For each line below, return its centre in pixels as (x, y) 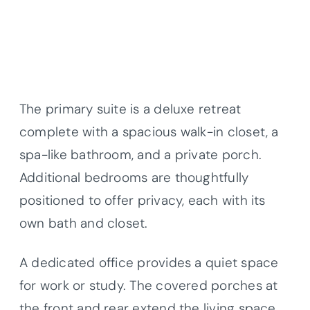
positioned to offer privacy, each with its (143, 200)
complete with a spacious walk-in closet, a (149, 131)
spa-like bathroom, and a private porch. (140, 154)
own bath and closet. (84, 223)
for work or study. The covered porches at (149, 285)
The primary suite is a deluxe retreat (130, 109)
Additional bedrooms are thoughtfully (134, 177)
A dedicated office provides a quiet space (149, 262)
